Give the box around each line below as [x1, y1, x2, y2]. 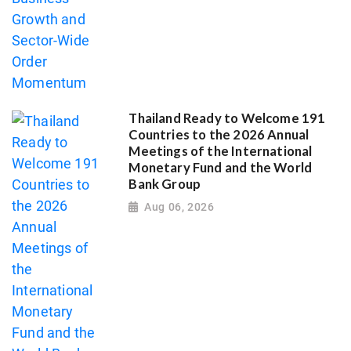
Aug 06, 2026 [144, 201, 215, 214]
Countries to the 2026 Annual [128, 126, 309, 143]
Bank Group [128, 175, 201, 192]
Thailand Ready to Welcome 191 [128, 110, 326, 126]
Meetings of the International [128, 143, 313, 159]
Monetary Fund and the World [128, 159, 313, 175]
